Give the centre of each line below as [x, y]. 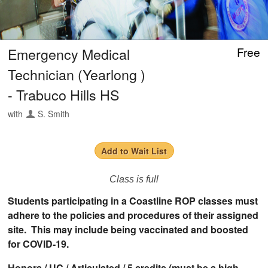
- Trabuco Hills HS [64, 94]
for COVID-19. [39, 243]
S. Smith [54, 113]
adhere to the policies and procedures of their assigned [133, 215]
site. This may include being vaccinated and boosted [128, 229]
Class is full [134, 179]
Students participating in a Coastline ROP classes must [133, 200]
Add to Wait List [134, 150]
